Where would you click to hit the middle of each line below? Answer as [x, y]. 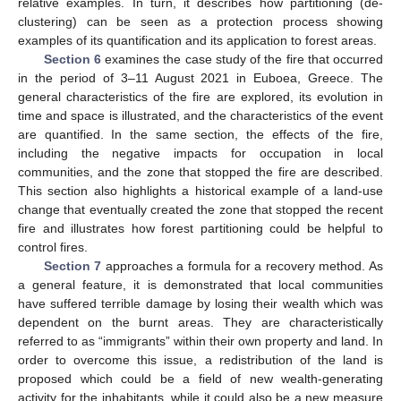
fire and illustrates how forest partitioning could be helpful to [200, 228]
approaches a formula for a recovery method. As [243, 265]
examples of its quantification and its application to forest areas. [197, 40]
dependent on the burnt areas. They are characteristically [200, 322]
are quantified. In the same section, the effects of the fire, [200, 134]
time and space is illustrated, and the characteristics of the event [200, 115]
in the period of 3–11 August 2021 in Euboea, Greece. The [200, 77]
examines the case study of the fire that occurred [242, 59]
